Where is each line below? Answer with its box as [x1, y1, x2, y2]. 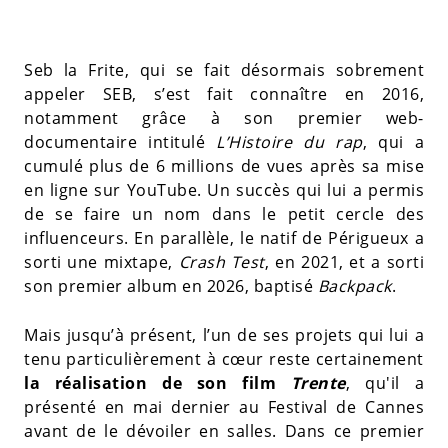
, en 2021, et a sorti [264, 251, 425, 273]
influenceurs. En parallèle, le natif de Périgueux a [24, 227, 424, 249]
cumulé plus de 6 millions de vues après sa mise [24, 155, 424, 177]
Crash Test [178, 251, 265, 273]
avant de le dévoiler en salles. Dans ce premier [24, 420, 424, 442]
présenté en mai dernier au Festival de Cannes [24, 396, 424, 418]
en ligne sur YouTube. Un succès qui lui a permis [24, 179, 424, 201]
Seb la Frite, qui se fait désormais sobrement [24, 59, 424, 81]
